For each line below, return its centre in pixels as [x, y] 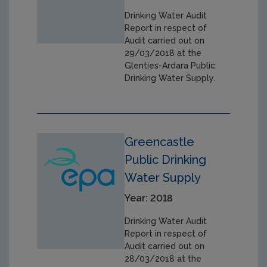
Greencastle [160, 142]
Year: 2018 [149, 198]
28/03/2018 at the [163, 258]
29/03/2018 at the [163, 53]
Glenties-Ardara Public [170, 65]
